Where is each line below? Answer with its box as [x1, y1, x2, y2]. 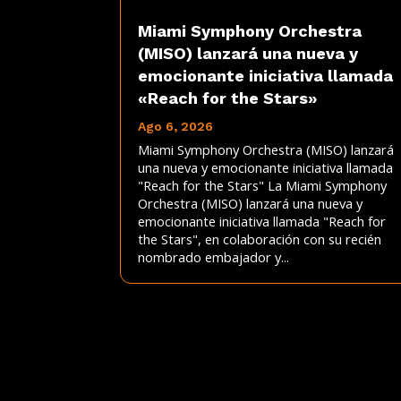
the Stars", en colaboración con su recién [138, 230, 382, 249]
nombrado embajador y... [138, 248, 290, 267]
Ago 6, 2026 [138, 119, 214, 134]
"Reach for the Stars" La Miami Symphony [138, 176, 388, 195]
